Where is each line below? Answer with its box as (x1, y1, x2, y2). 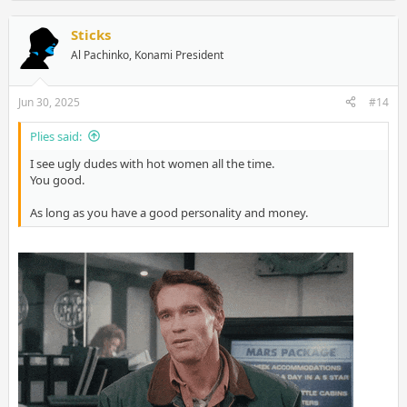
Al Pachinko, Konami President (70, 47, 223, 64)
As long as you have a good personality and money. (29, 203, 308, 221)
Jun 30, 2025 (17, 94, 80, 110)
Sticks (70, 25, 111, 45)
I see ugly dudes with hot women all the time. (29, 154, 274, 172)
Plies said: (29, 127, 82, 144)
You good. (29, 171, 84, 188)
